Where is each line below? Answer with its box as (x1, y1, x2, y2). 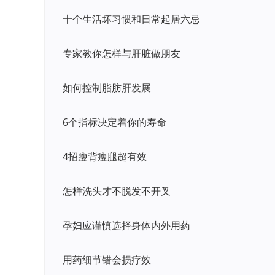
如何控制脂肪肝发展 (63, 81, 151, 95)
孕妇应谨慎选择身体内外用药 (63, 219, 190, 232)
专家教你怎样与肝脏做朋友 (63, 47, 180, 60)
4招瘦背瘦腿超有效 (63, 150, 147, 163)
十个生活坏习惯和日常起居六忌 (63, 12, 200, 26)
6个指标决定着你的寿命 (63, 115, 166, 129)
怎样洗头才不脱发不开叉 (63, 184, 171, 198)
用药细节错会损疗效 (63, 253, 151, 266)
